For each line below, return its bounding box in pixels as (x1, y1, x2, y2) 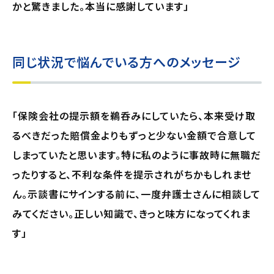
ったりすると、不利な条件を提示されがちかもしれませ (12, 166, 251, 182)
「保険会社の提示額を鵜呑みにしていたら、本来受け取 (12, 108, 256, 123)
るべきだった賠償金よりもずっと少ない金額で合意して (12, 127, 256, 143)
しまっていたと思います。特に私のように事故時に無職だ (12, 147, 261, 162)
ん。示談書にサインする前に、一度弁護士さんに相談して (12, 186, 261, 201)
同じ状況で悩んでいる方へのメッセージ (12, 52, 241, 71)
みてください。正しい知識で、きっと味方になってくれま (12, 206, 251, 221)
